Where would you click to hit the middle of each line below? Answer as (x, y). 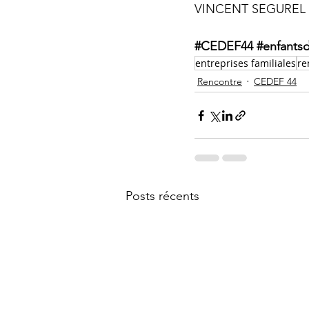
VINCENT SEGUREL (250, 9)
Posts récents (162, 196)
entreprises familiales (246, 63)
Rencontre (220, 81)
